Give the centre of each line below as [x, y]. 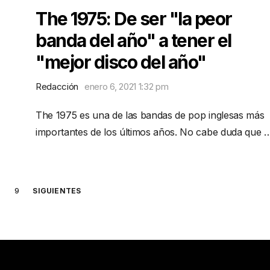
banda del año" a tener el [133, 40]
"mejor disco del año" [121, 62]
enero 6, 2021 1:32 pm [127, 86]
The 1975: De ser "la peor [134, 19]
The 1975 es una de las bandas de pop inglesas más [150, 115]
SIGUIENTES [57, 191]
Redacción [57, 86]
